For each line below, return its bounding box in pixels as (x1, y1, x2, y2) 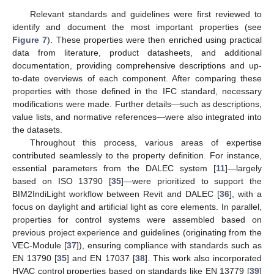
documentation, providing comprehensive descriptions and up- (12, 60, 262, 70)
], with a (229, 188, 262, 199)
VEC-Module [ (12, 240, 67, 250)
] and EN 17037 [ (67, 253, 135, 263)
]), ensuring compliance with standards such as (76, 240, 262, 250)
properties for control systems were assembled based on (12, 214, 262, 224)
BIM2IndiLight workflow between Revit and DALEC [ (12, 188, 220, 199)
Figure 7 (12, 34, 48, 45)
